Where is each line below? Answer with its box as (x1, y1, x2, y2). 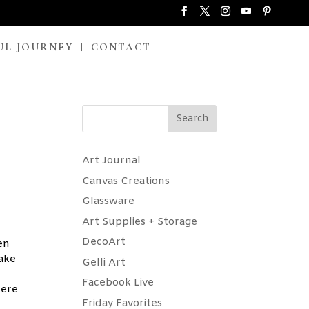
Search (175, 112, 209, 126)
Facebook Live (82, 276, 154, 290)
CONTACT (90, 41, 151, 54)
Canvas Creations (82, 174, 170, 188)
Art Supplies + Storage (82, 215, 198, 229)
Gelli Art (82, 255, 126, 270)
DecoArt (82, 235, 126, 250)
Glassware (82, 195, 135, 209)
